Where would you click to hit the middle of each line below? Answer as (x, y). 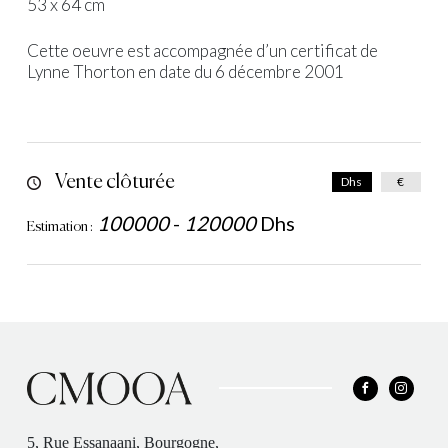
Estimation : (60, 226)
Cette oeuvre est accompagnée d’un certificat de (203, 50)
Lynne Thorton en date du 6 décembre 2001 (186, 71)
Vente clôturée (115, 182)
